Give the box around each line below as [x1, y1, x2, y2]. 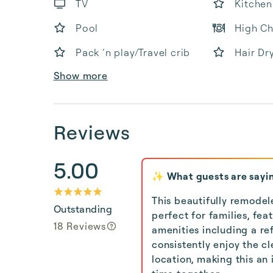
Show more [53, 69, 108, 82]
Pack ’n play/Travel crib [76, 46, 191, 58]
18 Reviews [54, 220, 106, 232]
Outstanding [54, 203, 113, 215]
